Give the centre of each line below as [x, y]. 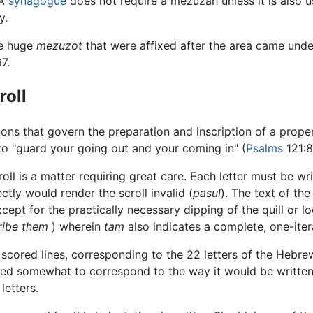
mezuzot [59, 45]
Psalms [264, 148]
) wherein [76, 227]
